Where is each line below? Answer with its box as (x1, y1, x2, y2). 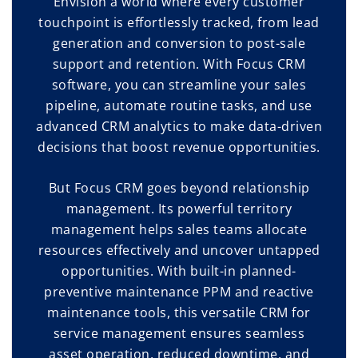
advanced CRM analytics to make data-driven (36, 117, 322, 135)
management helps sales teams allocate (50, 220, 308, 238)
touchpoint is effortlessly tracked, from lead (38, 13, 320, 31)
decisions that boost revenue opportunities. (38, 137, 320, 156)
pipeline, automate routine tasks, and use (46, 96, 312, 114)
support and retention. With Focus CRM (52, 54, 306, 73)
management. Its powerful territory (66, 199, 292, 217)
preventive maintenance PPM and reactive (44, 282, 314, 300)
